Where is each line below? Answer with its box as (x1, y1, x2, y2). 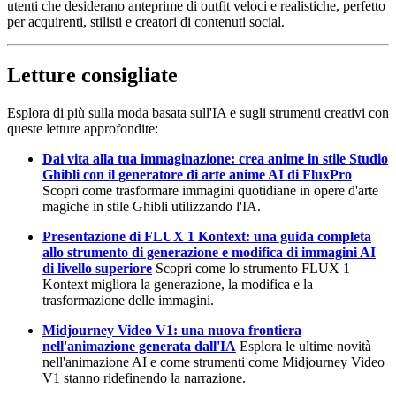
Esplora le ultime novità (236, 338, 371, 354)
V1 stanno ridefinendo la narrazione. (42, 369, 246, 385)
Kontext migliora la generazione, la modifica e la (42, 276, 313, 292)
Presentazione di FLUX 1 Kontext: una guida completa (42, 228, 371, 244)
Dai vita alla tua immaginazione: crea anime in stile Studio (42, 150, 388, 166)
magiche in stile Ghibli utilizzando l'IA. (42, 198, 261, 214)
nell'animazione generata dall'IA (42, 338, 236, 354)
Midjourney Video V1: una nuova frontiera (42, 322, 301, 338)
